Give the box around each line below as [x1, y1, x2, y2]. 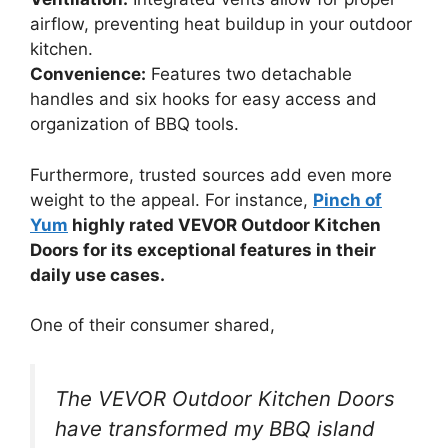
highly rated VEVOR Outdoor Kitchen [68, 214, 381, 235]
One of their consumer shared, [30, 315, 275, 336]
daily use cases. [30, 264, 165, 285]
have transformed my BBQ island [55, 415, 375, 441]
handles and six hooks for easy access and [30, 89, 377, 110]
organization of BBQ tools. [30, 114, 239, 135]
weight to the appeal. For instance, [30, 189, 313, 210]
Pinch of [313, 189, 382, 210]
